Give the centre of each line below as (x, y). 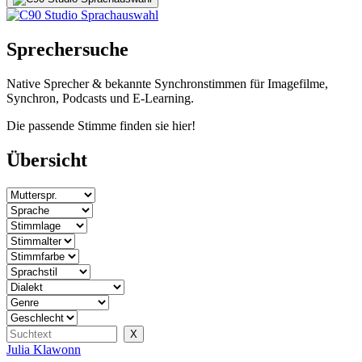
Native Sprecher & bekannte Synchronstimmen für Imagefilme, (167, 83)
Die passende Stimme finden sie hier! (101, 125)
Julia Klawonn (44, 349)
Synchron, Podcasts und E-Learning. (100, 98)
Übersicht (47, 160)
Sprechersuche (67, 49)
